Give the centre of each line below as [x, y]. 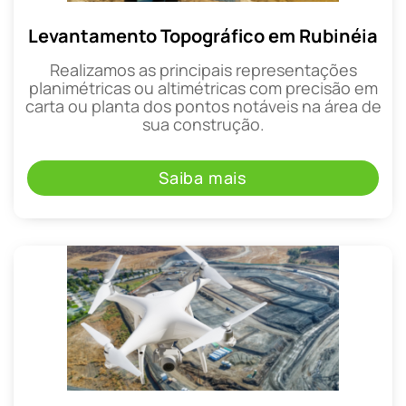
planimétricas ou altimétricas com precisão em [203, 88]
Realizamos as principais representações [203, 70]
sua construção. [203, 125]
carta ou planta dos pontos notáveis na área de [203, 106]
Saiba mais [203, 177]
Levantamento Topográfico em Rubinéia [203, 36]
